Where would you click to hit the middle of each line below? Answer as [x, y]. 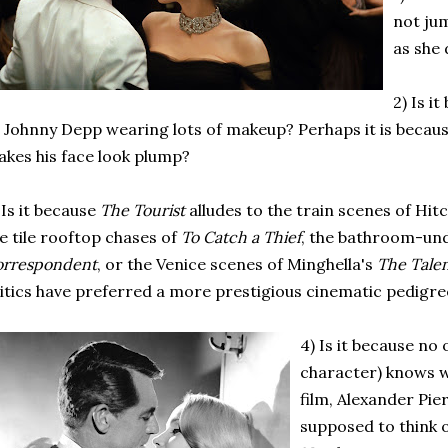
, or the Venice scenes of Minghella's [237, 264]
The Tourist [142, 210]
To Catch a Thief [241, 237]
